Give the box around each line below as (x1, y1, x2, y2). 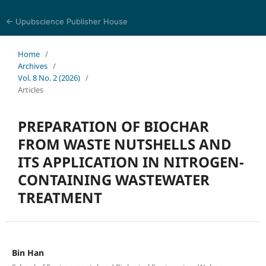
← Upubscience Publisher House (5, 17, 128, 26)
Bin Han (11, 246, 44, 258)
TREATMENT (17, 187, 102, 207)
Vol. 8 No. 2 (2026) (17, 72, 80, 83)
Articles (17, 84, 43, 95)
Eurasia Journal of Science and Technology (29, 40, 192, 50)
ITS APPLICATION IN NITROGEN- (17, 151, 244, 172)
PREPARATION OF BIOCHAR (17, 116, 209, 136)
